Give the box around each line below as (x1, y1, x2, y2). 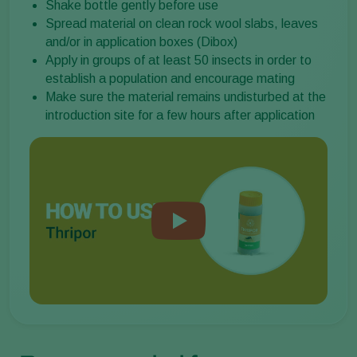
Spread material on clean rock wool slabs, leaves (45, 16, 318, 30)
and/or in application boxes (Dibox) (45, 34, 237, 49)
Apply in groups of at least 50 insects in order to (45, 53, 312, 67)
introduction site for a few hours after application (45, 108, 315, 122)
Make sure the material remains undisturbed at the (45, 89, 326, 104)
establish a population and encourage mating (45, 71, 295, 85)
